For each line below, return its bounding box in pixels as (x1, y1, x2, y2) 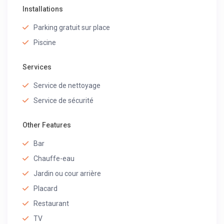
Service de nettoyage (33, 81, 101, 90)
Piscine (33, 38, 56, 47)
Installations (22, 5, 63, 13)
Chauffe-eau (33, 154, 75, 163)
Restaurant (33, 199, 69, 208)
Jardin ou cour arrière (33, 169, 101, 178)
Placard (33, 184, 58, 193)
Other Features (22, 121, 71, 129)
